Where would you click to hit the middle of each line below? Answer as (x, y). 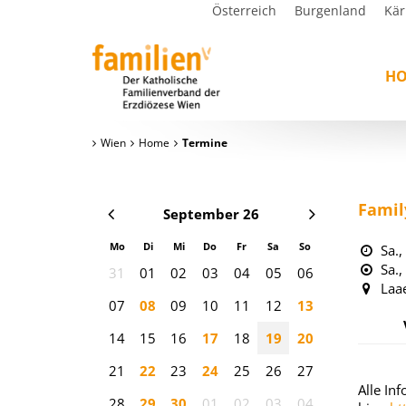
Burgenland (330, 10)
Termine (205, 143)
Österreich (244, 10)
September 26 (211, 214)
